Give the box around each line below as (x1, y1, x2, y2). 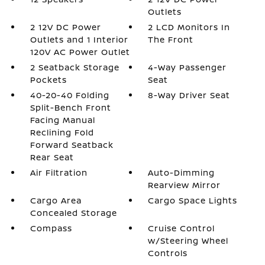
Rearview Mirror (148, 179, 221, 190)
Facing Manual (30, 114, 95, 125)
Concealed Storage (30, 207, 117, 218)
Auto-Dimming (148, 167, 215, 178)
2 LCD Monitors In (148, 21, 231, 33)
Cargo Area (30, 195, 82, 206)
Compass (30, 222, 72, 234)
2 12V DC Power (30, 21, 101, 33)
